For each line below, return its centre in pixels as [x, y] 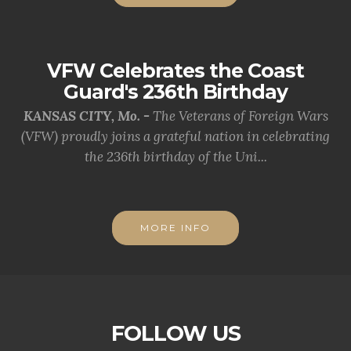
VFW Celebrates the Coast [175, 71]
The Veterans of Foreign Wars [240, 116]
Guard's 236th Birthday [175, 92]
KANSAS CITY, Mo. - [88, 116]
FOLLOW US [175, 333]
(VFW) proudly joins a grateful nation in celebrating [175, 136]
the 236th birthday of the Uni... [175, 157]
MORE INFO [175, 228]
